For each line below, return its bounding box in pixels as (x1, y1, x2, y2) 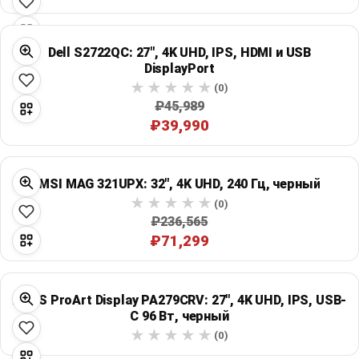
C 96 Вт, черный (130, 308, 229, 324)
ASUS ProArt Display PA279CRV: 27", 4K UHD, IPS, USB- (12, 292, 347, 308)
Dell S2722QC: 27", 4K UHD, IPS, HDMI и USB (47, 44, 312, 60)
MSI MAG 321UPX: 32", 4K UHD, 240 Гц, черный (38, 176, 321, 192)
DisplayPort (143, 60, 216, 76)
